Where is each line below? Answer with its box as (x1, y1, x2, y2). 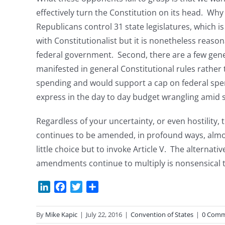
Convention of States (131, 209, 193, 219)
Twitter (82, 181, 109, 192)
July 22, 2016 (86, 209, 122, 219)
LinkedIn (50, 181, 82, 192)
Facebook (66, 181, 102, 192)
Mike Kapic (45, 209, 77, 219)
